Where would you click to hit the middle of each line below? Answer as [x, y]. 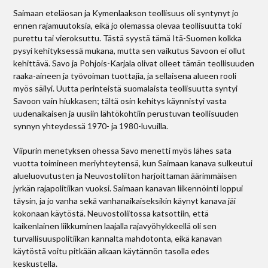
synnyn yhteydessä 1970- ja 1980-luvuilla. [91, 126]
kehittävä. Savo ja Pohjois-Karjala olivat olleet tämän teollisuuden [134, 63]
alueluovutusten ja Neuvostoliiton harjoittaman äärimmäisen [125, 176]
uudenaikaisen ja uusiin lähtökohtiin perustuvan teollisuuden [126, 113]
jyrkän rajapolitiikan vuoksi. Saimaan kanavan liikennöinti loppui [128, 188]
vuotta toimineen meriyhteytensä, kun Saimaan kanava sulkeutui [133, 163]
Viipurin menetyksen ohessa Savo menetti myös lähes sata [123, 150]
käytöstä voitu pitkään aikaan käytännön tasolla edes [112, 251]
